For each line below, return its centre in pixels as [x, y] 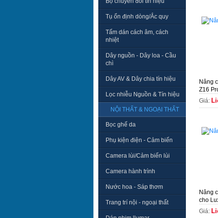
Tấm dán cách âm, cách [137, 32]
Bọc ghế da [121, 125]
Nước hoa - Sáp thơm [134, 187]
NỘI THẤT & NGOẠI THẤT [145, 109]
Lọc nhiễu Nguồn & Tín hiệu [143, 94]
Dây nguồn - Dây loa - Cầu [141, 55]
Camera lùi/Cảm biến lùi [138, 156]
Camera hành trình [130, 171]
